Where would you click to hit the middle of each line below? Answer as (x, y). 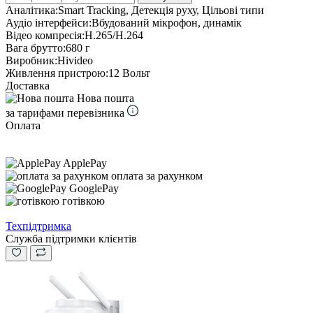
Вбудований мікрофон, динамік (167, 22)
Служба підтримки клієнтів (71, 238)
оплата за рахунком (157, 175)
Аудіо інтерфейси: (49, 22)
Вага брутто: (36, 48)
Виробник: (31, 60)
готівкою (83, 201)
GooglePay (94, 188)
